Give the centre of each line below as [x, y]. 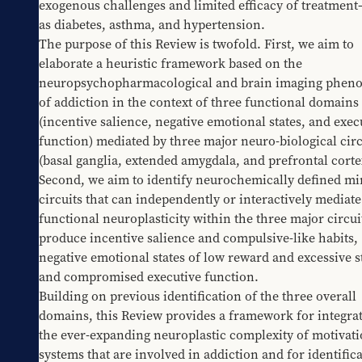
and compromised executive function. [149, 277]
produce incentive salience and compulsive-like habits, [198, 238]
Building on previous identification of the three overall [198, 296]
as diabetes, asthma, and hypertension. [152, 25]
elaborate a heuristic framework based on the [170, 63]
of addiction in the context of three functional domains [199, 102]
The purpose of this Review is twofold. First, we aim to [196, 44]
